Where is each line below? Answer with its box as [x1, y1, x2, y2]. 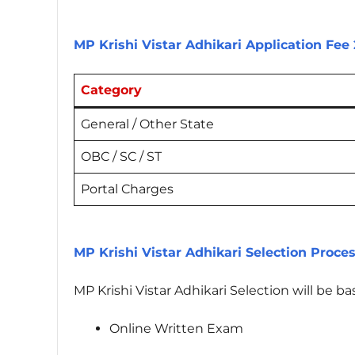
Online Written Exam [109, 320, 243, 336]
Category [81, 82, 142, 98]
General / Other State [81, 116, 214, 132]
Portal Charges [81, 181, 174, 197]
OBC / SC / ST [81, 149, 162, 165]
